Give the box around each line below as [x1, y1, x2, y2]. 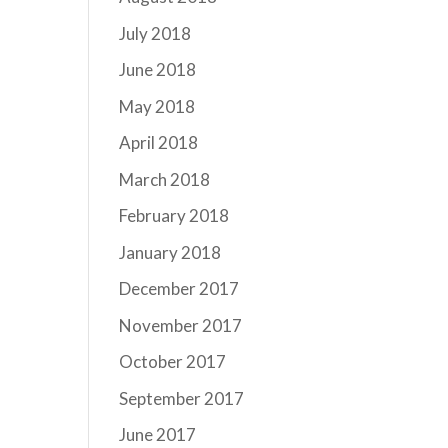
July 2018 [119, 22, 192, 44]
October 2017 [119, 351, 227, 372]
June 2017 [119, 424, 197, 445]
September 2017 [119, 387, 245, 409]
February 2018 [119, 205, 230, 226]
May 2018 [119, 95, 196, 117]
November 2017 [119, 314, 243, 336]
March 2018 [119, 168, 211, 190]
